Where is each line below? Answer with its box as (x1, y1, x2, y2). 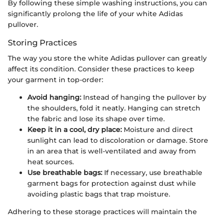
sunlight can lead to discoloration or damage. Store (27, 135, 208, 145)
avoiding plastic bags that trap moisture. (27, 189, 170, 198)
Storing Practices (8, 37, 77, 47)
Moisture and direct (122, 125, 193, 134)
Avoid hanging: (27, 92, 81, 102)
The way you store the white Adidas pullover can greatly (8, 53, 207, 63)
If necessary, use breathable (102, 168, 202, 177)
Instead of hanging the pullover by (81, 92, 206, 102)
